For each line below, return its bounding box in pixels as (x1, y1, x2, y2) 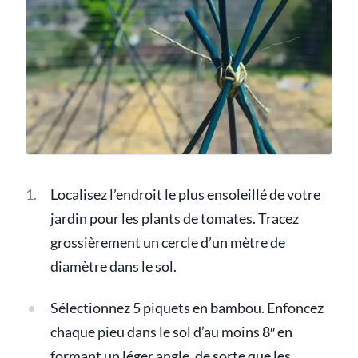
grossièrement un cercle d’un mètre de (50, 234, 285, 252)
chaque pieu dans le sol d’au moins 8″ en (50, 324, 292, 341)
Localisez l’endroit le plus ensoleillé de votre (50, 186, 320, 204)
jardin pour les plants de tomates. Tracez (50, 210, 299, 228)
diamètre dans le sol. (50, 258, 177, 276)
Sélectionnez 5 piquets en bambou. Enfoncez (50, 300, 324, 317)
